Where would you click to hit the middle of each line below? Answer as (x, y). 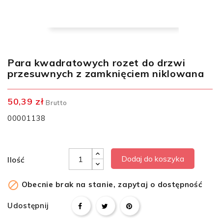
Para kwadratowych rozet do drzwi (96, 63)
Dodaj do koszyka (153, 159)
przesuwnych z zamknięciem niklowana (106, 73)
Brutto (56, 103)
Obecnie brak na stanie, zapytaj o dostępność (111, 184)
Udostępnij (28, 206)
